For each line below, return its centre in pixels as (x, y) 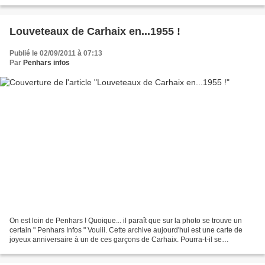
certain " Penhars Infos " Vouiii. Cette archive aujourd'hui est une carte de (126, 230)
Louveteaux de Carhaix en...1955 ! (95, 31)
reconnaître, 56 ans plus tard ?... (61, 249)
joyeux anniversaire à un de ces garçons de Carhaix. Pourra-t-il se (116, 240)
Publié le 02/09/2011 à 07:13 (56, 53)
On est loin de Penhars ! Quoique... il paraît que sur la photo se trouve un (126, 221)
